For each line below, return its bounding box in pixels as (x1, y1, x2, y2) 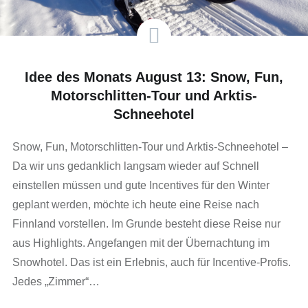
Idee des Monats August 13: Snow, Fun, (25, 69, 283, 85)
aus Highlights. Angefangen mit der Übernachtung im (12, 236, 269, 249)
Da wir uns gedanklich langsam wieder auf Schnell (12, 159, 259, 172)
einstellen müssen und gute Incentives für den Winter (12, 179, 269, 191)
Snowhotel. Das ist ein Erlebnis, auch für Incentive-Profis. (12, 256, 291, 268)
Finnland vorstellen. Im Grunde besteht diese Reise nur (12, 217, 280, 230)
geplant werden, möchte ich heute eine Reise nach (12, 198, 259, 210)
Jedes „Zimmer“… (12, 275, 100, 287)
